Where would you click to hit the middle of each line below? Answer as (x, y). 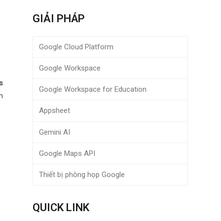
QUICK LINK (61, 207)
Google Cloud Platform (76, 47)
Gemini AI (54, 132)
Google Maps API (67, 153)
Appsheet (54, 111)
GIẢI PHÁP (59, 18)
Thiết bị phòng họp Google (82, 174)
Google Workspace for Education (92, 90)
